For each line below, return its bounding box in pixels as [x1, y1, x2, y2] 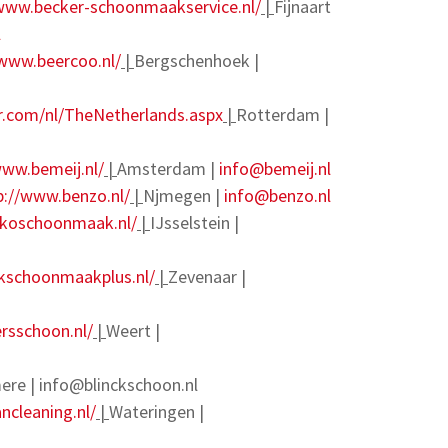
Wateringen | [109, 400, 204, 423]
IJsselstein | [150, 211, 239, 234]
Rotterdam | [236, 103, 329, 126]
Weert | [106, 319, 160, 342]
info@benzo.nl [224, 184, 331, 207]
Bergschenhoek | [134, 49, 259, 72]
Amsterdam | [117, 157, 219, 180]
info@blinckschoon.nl [39, 373, 198, 396]
